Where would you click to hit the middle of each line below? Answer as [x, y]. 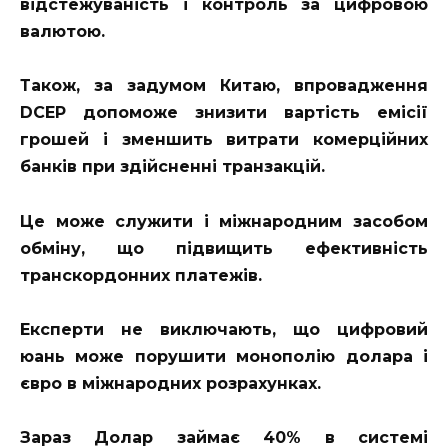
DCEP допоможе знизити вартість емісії [224, 113]
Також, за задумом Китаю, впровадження [224, 86]
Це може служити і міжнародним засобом [224, 221]
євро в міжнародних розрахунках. [170, 383]
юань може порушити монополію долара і [224, 356]
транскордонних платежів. [141, 275]
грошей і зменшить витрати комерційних [224, 140]
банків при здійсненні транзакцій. [172, 167]
